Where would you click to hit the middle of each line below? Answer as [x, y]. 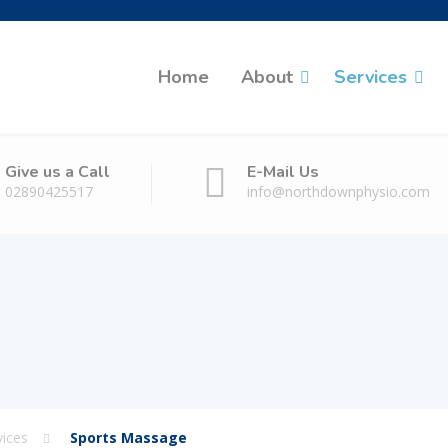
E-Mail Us [283, 172]
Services [370, 77]
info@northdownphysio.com [338, 191]
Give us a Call [57, 172]
